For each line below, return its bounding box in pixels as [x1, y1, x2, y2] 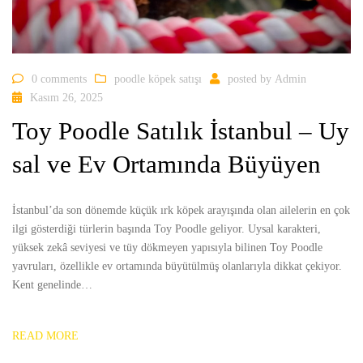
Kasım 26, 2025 [30, 92, 103, 105]
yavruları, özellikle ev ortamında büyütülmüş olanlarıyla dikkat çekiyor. [12, 259, 342, 272]
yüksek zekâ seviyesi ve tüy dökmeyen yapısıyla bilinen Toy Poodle [12, 241, 322, 254]
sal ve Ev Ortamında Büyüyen [12, 149, 321, 178]
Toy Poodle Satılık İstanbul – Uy [12, 116, 349, 145]
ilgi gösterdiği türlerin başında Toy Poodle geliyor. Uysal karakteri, [12, 222, 321, 235]
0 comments [32, 73, 87, 86]
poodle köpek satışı [114, 73, 202, 86]
